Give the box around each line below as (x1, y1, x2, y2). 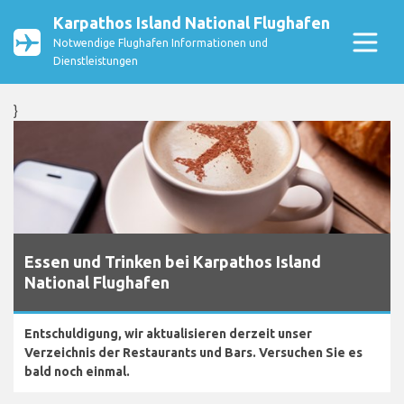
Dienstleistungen (53, 55, 138, 67)
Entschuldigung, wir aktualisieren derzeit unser (24, 326, 312, 342)
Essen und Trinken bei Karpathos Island (24, 252, 321, 271)
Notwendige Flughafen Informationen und (53, 37, 268, 49)
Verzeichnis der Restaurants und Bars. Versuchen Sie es (24, 345, 363, 361)
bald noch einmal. (24, 364, 130, 380)
